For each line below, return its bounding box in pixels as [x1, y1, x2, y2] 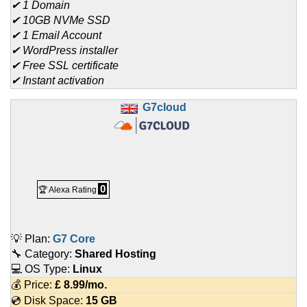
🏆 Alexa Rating [38, 185, 97, 195]
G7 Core [53, 233, 95, 245]
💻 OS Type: [11, 263, 73, 275]
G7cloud [143, 101, 186, 114]
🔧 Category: [11, 248, 75, 260]
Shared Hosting [75, 248, 156, 260]
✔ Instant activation [11, 75, 104, 87]
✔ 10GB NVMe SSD [11, 14, 110, 27]
